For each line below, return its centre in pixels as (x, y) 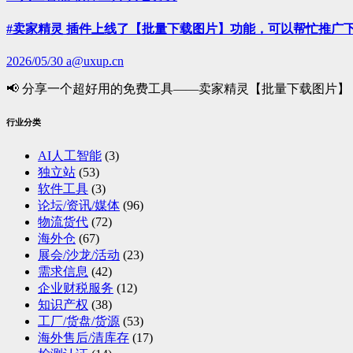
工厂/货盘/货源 (79, 321)
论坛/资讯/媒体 (79, 206)
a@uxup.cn (95, 61)
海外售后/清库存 (84, 338)
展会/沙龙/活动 (79, 255)
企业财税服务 (76, 288)
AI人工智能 (70, 156)
